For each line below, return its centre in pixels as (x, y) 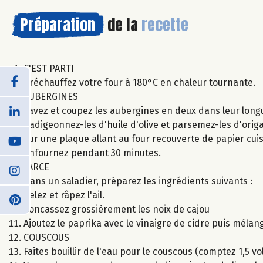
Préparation (58, 24)
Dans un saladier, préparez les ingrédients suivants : (138, 181)
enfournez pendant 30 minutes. (92, 153)
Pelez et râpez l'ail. (64, 195)
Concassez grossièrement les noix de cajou (117, 209)
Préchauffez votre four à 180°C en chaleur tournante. (139, 82)
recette (165, 24)
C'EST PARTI (49, 68)
